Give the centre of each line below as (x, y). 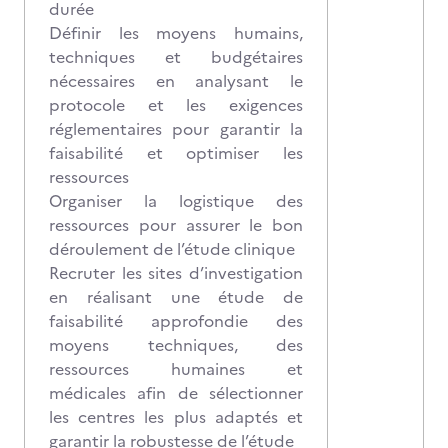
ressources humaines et (176, 369)
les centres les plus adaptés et (176, 417)
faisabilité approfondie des (176, 321)
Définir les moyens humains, (176, 33)
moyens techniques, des (176, 345)
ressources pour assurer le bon (176, 225)
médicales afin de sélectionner (176, 393)
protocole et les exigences (176, 105)
